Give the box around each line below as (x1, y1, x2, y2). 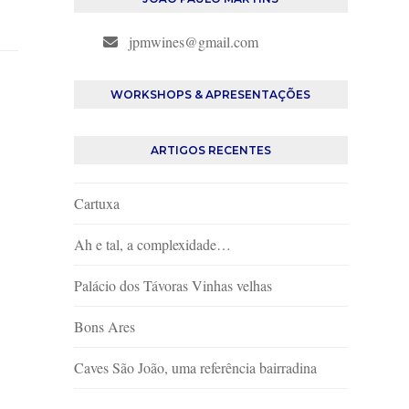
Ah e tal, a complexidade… (73, 235, 231, 254)
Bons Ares (73, 317, 135, 336)
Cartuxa (73, 194, 120, 213)
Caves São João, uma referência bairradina (73, 358, 317, 377)
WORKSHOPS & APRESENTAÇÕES (110, 88, 311, 101)
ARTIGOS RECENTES (150, 143, 271, 157)
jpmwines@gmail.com (128, 32, 258, 51)
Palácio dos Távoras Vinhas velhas (73, 276, 272, 295)
